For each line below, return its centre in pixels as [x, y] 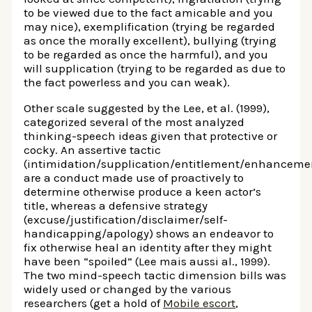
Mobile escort [200, 303]
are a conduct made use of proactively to [134, 178]
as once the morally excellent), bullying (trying [150, 41]
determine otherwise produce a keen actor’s [143, 192]
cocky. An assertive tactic [93, 150]
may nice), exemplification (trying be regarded [150, 27]
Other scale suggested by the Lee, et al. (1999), [147, 108]
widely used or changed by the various [128, 289]
